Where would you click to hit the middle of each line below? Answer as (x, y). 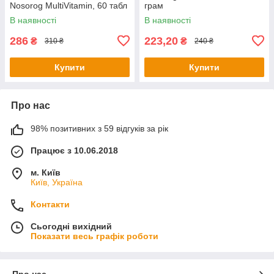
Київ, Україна (57, 182)
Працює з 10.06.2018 (74, 150)
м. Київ (46, 172)
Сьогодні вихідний (71, 226)
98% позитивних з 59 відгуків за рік (99, 128)
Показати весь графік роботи (94, 236)
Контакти (50, 204)
